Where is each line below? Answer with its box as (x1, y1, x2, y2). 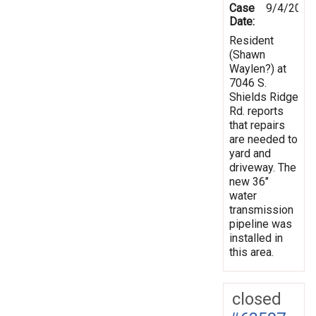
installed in (229, 231, 283, 245)
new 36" (229, 174, 269, 188)
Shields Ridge (229, 90, 298, 104)
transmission (229, 202, 293, 217)
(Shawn (229, 47, 265, 61)
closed (232, 288, 281, 309)
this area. (229, 245, 274, 259)
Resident (229, 33, 274, 47)
